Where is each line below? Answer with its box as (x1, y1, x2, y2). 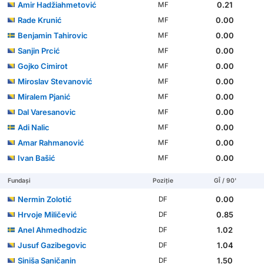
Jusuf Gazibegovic (18, 240, 87, 250)
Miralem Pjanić (18, 92, 71, 102)
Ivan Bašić (18, 153, 56, 163)
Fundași (8, 177, 31, 185)
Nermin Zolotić (18, 194, 72, 204)
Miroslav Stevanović (18, 77, 93, 87)
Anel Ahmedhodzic (18, 225, 88, 235)
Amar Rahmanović (18, 138, 85, 148)
